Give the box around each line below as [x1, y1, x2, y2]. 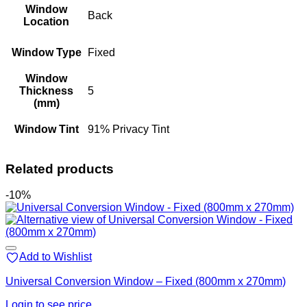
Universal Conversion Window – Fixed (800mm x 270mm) [5, 275, 286, 288]
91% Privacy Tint [88, 123, 169, 135]
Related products [5, 161, 114, 176]
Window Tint [14, 123, 79, 135]
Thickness [19, 84, 73, 97]
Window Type [11, 46, 82, 58]
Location [23, 15, 69, 27]
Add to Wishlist [19, 251, 92, 263]
